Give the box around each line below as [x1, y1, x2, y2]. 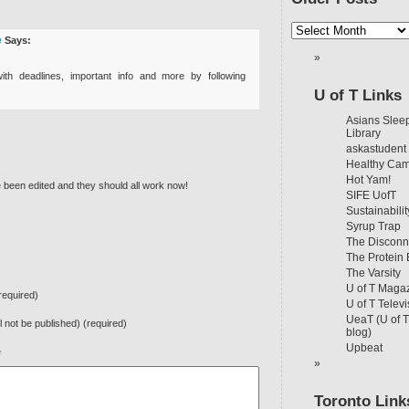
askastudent [346, 142, 406, 155]
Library [346, 127, 381, 140]
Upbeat [346, 341, 383, 354]
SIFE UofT [346, 189, 396, 202]
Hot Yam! [346, 173, 391, 186]
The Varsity [346, 267, 401, 279]
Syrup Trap [346, 220, 401, 233]
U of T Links [314, 87, 402, 104]
